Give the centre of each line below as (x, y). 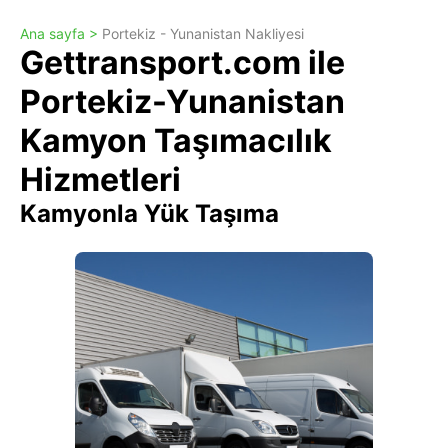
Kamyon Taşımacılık (176, 140)
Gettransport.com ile (182, 62)
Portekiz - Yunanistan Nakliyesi (203, 33)
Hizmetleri (100, 179)
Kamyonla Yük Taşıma (149, 213)
